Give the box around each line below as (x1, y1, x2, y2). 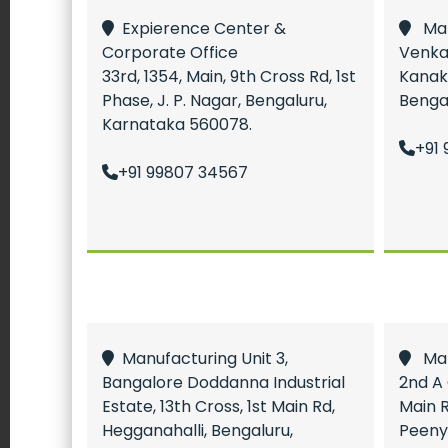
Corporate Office (102, 41, 238, 64)
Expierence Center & (114, 17, 286, 40)
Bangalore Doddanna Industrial (102, 371, 345, 394)
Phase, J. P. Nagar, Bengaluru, (102, 89, 327, 112)
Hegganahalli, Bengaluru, (102, 419, 293, 442)
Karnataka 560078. (102, 113, 252, 136)
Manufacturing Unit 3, (114, 347, 288, 370)
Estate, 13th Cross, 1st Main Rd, (102, 395, 335, 418)
